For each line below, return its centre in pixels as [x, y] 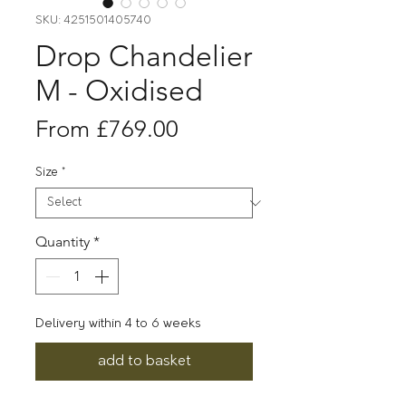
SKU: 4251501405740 [93, 21]
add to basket [144, 362]
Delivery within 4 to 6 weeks [118, 324]
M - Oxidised [119, 91]
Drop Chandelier [144, 56]
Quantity [63, 242]
